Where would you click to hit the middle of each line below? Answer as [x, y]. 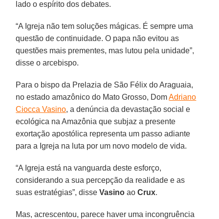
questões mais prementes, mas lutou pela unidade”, [105, 50]
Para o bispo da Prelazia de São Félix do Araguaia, [105, 85]
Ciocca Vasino [41, 109]
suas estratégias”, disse [58, 192]
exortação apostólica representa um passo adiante [103, 133]
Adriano [183, 97]
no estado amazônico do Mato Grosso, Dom [92, 97]
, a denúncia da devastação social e [128, 109]
